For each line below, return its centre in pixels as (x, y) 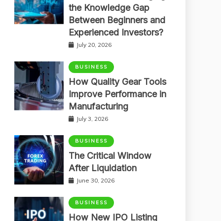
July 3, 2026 (92, 118)
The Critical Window (110, 155)
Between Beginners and (117, 20)
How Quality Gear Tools (117, 81)
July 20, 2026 (94, 44)
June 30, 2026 (95, 180)
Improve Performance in (117, 94)
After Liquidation (103, 168)
